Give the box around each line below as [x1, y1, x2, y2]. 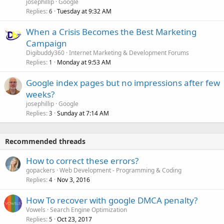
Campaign [26, 37, 67, 49]
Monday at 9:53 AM [57, 58, 111, 67]
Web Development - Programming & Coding [59, 166, 181, 175]
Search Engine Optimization [50, 205, 127, 214]
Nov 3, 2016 [57, 175, 90, 184]
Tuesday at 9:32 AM [57, 7, 111, 16]
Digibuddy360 [26, 48, 64, 57]
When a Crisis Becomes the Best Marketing [26, 26, 196, 38]
